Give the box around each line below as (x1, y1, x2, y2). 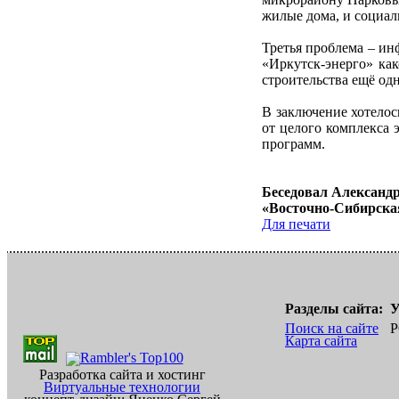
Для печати (262, 216, 330, 232)
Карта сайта (285, 333, 357, 348)
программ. (262, 136, 325, 152)
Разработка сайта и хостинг (38, 367, 206, 382)
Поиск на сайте (285, 321, 379, 336)
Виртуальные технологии (44, 379, 200, 395)
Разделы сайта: (285, 301, 383, 316)
